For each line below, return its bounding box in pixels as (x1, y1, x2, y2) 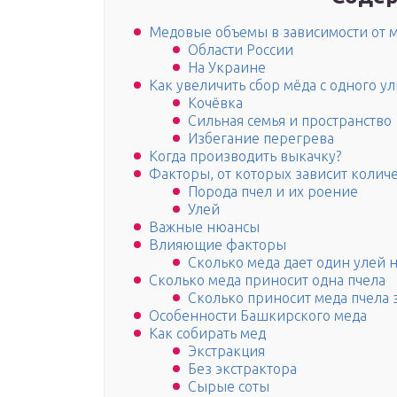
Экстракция (188, 343, 265, 360)
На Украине (188, 59, 266, 76)
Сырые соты (188, 378, 269, 395)
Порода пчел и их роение (188, 183, 358, 200)
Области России (188, 42, 293, 58)
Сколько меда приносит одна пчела (149, 272, 385, 289)
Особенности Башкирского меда (149, 307, 367, 324)
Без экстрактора (188, 361, 297, 378)
